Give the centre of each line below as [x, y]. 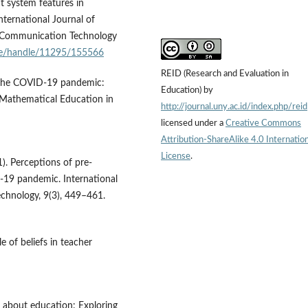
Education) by [187, 90]
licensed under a [193, 123]
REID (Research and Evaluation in [225, 74]
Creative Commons [263, 123]
